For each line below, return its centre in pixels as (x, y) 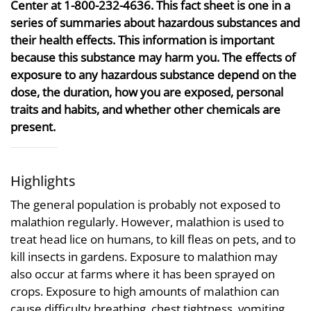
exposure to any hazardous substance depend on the (153, 75)
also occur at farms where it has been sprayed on (143, 274)
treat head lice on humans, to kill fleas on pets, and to (153, 239)
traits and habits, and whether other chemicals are (145, 109)
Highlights (43, 180)
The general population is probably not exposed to (145, 204)
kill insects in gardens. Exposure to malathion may (144, 256)
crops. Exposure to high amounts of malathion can (145, 291)
